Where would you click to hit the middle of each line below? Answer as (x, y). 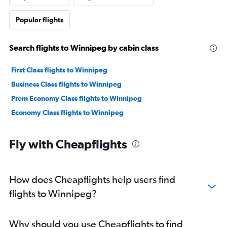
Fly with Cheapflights (68, 144)
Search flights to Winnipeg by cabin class (84, 48)
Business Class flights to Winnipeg (66, 84)
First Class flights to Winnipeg (59, 70)
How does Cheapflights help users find (92, 179)
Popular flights (40, 20)
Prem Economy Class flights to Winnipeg (77, 99)
